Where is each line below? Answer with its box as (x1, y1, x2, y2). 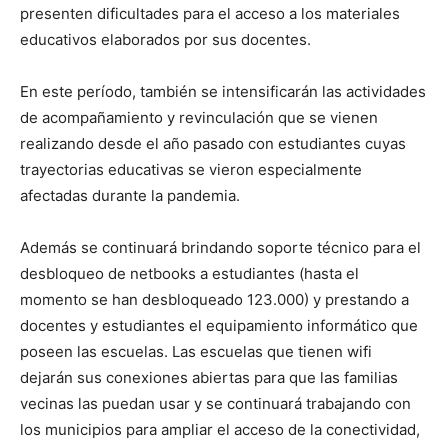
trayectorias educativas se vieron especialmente (20, 160, 362, 180)
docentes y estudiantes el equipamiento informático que (20, 316, 418, 336)
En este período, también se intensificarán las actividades (20, 82, 426, 102)
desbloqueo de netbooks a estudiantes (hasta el (20, 264, 359, 284)
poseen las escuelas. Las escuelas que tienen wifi (20, 342, 372, 362)
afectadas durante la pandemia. (20, 186, 240, 206)
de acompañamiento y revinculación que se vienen (20, 108, 378, 128)
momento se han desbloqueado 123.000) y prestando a (20, 290, 409, 310)
